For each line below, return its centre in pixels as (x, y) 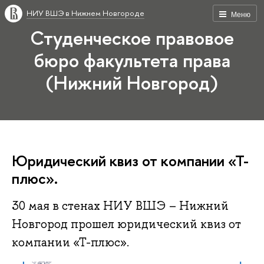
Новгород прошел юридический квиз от (126, 224)
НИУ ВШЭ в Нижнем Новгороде (85, 13)
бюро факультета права (132, 60)
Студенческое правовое (132, 38)
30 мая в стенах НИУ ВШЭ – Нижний (120, 206)
